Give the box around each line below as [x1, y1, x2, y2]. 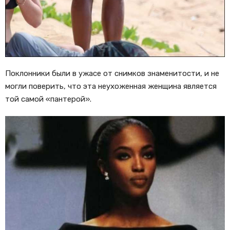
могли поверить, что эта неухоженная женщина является [5, 81, 217, 91]
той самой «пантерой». [5, 94, 91, 104]
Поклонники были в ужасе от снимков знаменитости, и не [5, 68, 219, 78]
